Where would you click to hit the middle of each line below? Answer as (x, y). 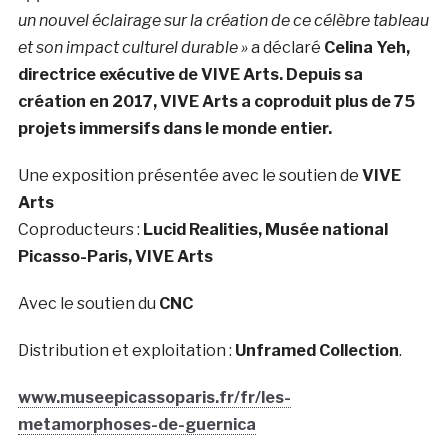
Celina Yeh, (366, 48)
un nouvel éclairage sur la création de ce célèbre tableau (223, 21)
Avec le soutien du (88, 304)
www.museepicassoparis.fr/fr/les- (154, 398)
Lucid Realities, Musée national (265, 230)
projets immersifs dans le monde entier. (174, 129)
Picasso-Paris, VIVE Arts (115, 257)
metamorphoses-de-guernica (136, 425)
